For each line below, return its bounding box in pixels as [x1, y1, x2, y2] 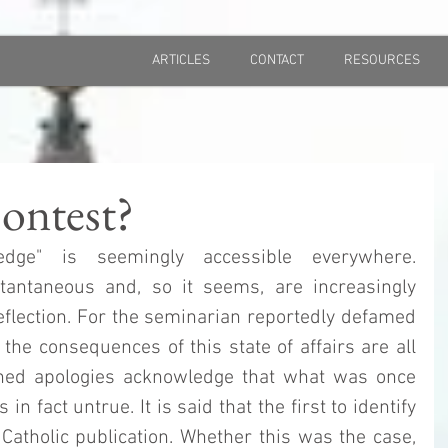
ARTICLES [152, 52, 210, 69]
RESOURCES [344, 52, 420, 69]
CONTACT [250, 52, 304, 69]
